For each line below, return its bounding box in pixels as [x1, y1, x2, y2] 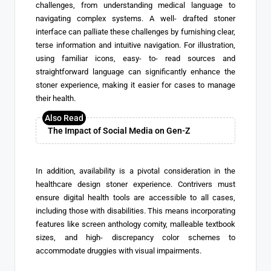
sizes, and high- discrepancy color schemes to [36, 233, 235, 243]
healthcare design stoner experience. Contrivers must [36, 180, 235, 189]
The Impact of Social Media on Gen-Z [48, 126, 190, 136]
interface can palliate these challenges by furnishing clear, [36, 27, 235, 37]
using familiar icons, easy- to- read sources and [36, 54, 235, 64]
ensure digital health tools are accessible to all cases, [36, 193, 235, 203]
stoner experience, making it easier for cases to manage [36, 80, 235, 90]
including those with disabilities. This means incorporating [36, 206, 235, 216]
